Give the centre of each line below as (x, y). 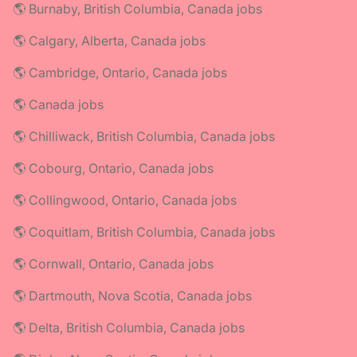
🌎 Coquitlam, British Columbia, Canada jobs (144, 231)
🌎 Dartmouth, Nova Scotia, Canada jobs (132, 295)
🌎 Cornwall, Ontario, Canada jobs (113, 263)
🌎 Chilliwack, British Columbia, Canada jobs (144, 136)
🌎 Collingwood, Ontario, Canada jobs (125, 200)
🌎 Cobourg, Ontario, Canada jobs (113, 168)
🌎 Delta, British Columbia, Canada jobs (129, 327)
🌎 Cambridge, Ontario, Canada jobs (120, 72)
